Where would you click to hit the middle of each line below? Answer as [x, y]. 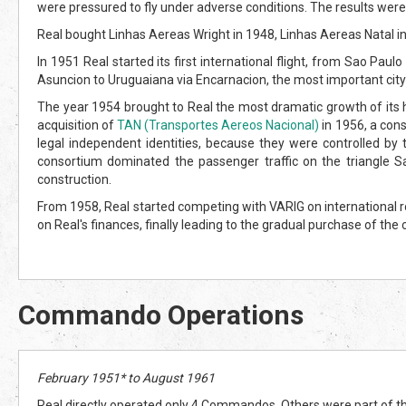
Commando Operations [161, 314]
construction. [74, 179]
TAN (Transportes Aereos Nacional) [218, 125]
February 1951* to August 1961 [126, 377]
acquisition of [77, 125]
